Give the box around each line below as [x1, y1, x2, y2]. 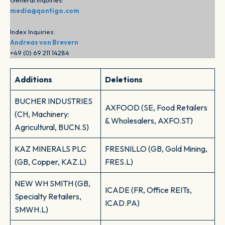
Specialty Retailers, [15, 191, 81, 202]
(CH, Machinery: [15, 109, 69, 120]
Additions [15, 74, 52, 85]
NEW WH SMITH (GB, [15, 178, 90, 189]
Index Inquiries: [10, 28, 55, 36]
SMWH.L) [15, 204, 48, 215]
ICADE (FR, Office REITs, [105, 185, 192, 195]
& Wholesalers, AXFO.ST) [105, 116, 193, 126]
